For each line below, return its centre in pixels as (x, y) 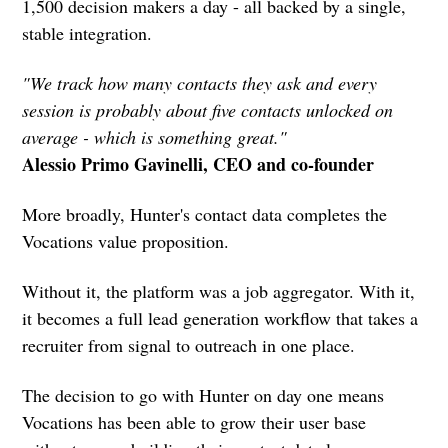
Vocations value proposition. (129, 240)
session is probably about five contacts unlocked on (208, 109)
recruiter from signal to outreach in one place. (192, 344)
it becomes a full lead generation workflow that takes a (220, 317)
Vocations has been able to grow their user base (194, 421)
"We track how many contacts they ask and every (200, 82)
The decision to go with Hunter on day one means (203, 394)
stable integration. (87, 32)
